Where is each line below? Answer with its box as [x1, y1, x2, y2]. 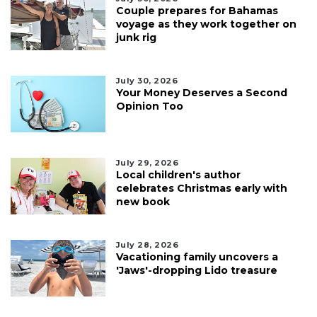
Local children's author [115, 168, 241, 182]
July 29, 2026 [115, 158, 179, 168]
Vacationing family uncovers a [115, 250, 278, 264]
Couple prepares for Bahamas [115, 4, 278, 18]
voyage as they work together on [115, 18, 296, 31]
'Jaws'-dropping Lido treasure [115, 264, 277, 277]
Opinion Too [115, 100, 183, 113]
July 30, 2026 [115, 76, 178, 86]
